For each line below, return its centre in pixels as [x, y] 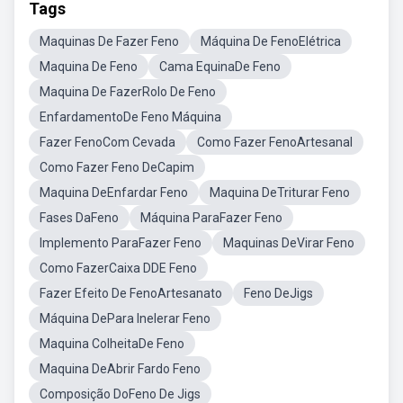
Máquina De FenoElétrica [271, 41]
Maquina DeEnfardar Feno [114, 193]
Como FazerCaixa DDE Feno [118, 268]
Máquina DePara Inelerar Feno [125, 318]
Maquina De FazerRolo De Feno [128, 92]
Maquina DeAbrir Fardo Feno [120, 369]
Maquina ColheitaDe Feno [112, 344]
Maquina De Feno [89, 67]
